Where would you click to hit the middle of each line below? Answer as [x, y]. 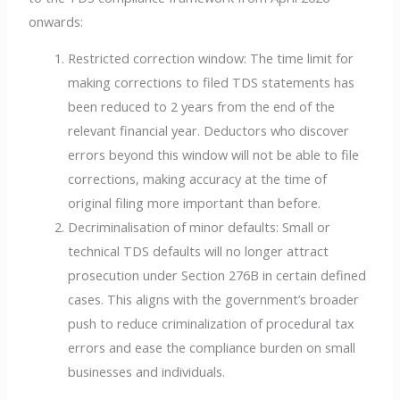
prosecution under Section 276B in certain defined [217, 275]
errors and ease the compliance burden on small [212, 348]
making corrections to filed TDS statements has [212, 83]
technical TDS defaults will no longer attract [199, 251]
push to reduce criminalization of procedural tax [212, 324]
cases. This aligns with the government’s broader [214, 300]
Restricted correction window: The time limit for [211, 58]
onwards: [56, 21]
